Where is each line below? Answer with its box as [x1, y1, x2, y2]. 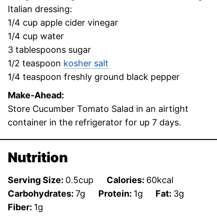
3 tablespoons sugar [8, 45, 91, 55]
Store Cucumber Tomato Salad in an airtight [8, 104, 188, 114]
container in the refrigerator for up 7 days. [8, 117, 184, 127]
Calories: [106, 175, 146, 185]
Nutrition [8, 149, 68, 166]
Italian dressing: [8, 4, 72, 14]
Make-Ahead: [8, 90, 64, 100]
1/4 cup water [8, 31, 64, 41]
